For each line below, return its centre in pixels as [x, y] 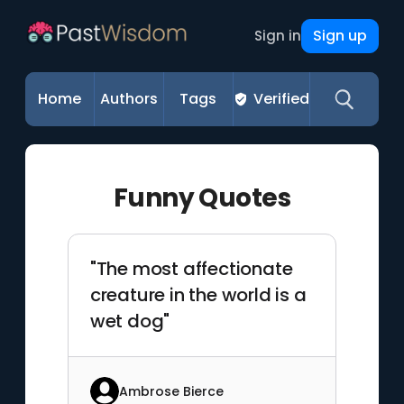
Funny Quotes [202, 198]
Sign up [340, 36]
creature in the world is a [198, 295]
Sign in [277, 36]
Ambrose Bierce [171, 391]
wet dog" [130, 321]
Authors [129, 99]
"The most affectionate [191, 269]
